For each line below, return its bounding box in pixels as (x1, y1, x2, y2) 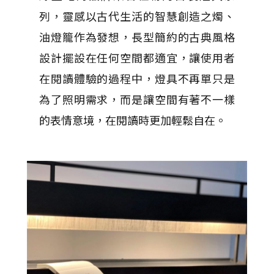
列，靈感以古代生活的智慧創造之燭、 (39, 8, 235, 24)
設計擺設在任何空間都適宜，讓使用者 (39, 50, 235, 65)
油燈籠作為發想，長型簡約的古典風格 (39, 29, 235, 45)
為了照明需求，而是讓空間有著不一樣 (39, 91, 235, 107)
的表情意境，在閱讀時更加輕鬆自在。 (39, 112, 226, 128)
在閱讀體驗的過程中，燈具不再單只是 (39, 70, 235, 86)
